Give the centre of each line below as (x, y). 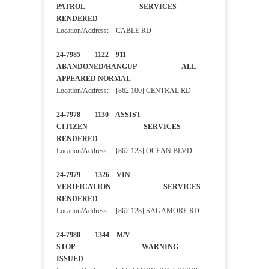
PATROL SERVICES (116, 7)
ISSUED (82, 259)
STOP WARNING (117, 247)
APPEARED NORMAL (115, 79)
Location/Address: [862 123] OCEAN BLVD (124, 151)
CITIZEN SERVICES (119, 127)
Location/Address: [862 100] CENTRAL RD (124, 91)
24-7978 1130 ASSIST (99, 115)
